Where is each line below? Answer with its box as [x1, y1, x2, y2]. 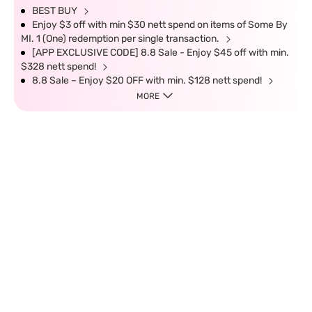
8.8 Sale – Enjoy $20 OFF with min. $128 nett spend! [32, 75, 264, 86]
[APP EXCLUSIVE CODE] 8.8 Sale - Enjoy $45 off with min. [32, 47, 289, 58]
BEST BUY [32, 5, 79, 17]
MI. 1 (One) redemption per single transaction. [21, 33, 221, 45]
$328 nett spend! [21, 61, 98, 72]
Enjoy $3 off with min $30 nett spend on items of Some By [32, 19, 288, 31]
